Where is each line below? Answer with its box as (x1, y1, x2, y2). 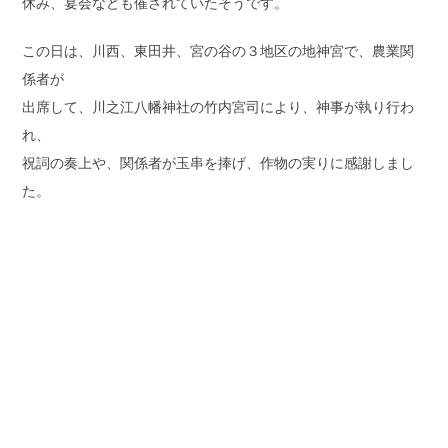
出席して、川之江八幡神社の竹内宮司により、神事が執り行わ (22, 99, 415, 116)
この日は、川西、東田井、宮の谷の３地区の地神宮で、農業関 (22, 43, 415, 60)
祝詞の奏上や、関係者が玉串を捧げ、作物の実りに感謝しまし (22, 155, 415, 172)
